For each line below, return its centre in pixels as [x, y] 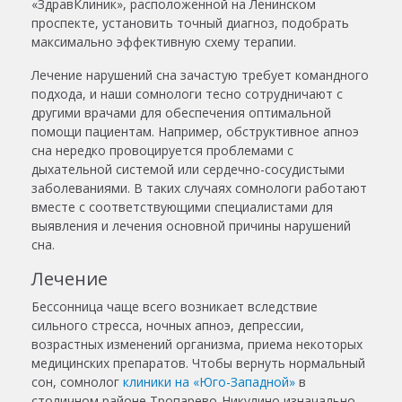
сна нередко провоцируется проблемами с [162, 151]
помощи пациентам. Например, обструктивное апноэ [195, 132]
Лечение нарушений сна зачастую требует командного [200, 75]
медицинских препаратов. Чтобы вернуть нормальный [198, 363]
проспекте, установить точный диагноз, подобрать [190, 23]
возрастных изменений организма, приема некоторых [197, 345]
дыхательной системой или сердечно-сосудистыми [188, 170]
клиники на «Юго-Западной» [209, 382]
